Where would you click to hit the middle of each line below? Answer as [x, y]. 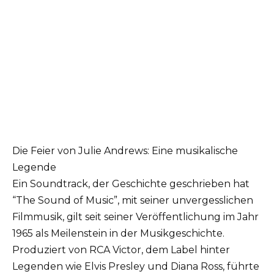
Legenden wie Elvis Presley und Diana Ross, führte [136, 266]
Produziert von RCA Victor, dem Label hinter [121, 250]
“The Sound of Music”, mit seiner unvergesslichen [133, 200]
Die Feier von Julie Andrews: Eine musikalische [125, 150]
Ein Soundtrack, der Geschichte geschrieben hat [131, 183]
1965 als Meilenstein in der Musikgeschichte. [118, 233]
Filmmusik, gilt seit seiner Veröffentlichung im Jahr [135, 217]
